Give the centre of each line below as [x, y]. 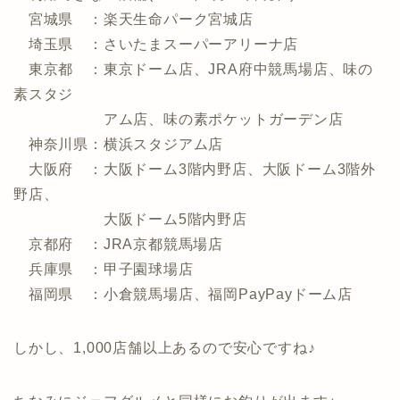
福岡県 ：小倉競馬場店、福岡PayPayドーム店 [183, 294]
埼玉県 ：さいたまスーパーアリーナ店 [156, 44]
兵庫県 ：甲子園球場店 [104, 269]
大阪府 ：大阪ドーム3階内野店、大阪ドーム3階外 [195, 169]
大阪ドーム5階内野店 [130, 219]
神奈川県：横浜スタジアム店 [119, 144]
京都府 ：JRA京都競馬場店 [119, 244]
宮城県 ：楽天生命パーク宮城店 [133, 19]
